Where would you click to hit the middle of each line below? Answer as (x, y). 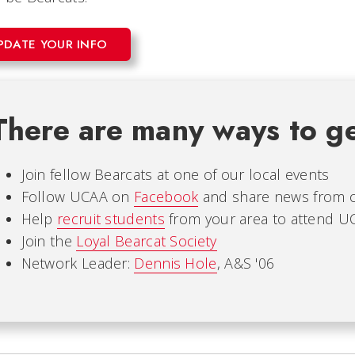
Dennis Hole (176, 263)
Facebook (166, 197)
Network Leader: (78, 263)
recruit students (111, 219)
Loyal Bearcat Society (147, 241)
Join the (49, 241)
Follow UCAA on (78, 197)
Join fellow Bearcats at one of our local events (175, 175)
